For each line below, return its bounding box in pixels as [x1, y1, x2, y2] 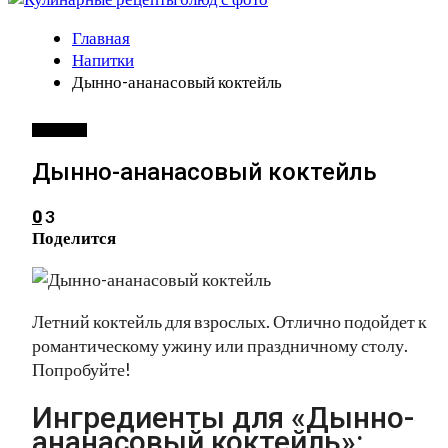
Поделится [32, 226, 116, 248]
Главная [72, 27, 130, 48]
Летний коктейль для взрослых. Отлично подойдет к [32, 309, 427, 332]
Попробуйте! [32, 357, 131, 380]
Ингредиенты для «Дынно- [32, 399, 414, 435]
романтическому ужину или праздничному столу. [32, 333, 408, 356]
